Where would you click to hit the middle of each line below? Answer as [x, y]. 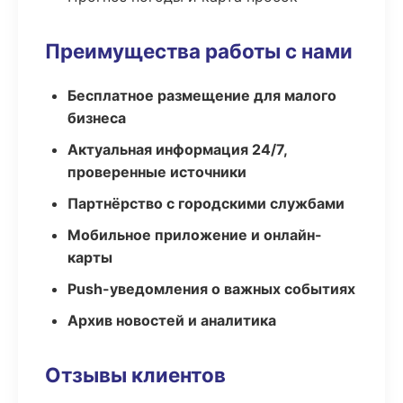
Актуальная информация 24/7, [177, 149]
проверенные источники [157, 172]
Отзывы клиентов [135, 375]
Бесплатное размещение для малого [202, 95]
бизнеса [97, 118]
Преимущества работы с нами [199, 51]
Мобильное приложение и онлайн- [195, 235]
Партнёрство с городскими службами [206, 203]
